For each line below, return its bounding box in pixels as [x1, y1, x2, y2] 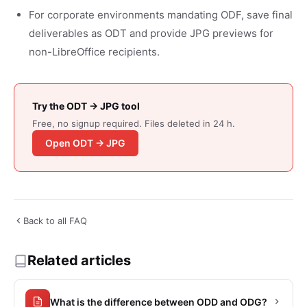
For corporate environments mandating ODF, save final [29, 8, 293, 21]
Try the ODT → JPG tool [32, 100, 140, 112]
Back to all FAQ [23, 215, 87, 226]
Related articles [27, 252, 131, 269]
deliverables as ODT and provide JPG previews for [29, 27, 273, 40]
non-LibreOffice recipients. [29, 45, 160, 58]
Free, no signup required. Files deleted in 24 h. [32, 118, 235, 129]
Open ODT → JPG [45, 137, 125, 149]
